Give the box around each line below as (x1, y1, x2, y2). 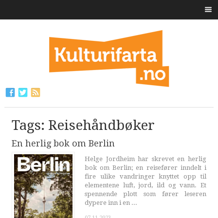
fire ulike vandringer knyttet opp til (84, 173, 207, 180)
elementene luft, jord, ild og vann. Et (84, 182, 207, 189)
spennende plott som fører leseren (84, 190, 207, 198)
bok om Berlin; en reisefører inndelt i (84, 164, 207, 171)
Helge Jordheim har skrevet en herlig (84, 155, 207, 163)
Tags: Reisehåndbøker (11, 117, 155, 133)
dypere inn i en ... (84, 199, 137, 206)
